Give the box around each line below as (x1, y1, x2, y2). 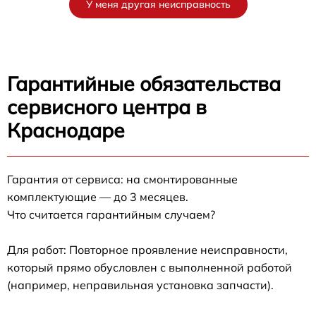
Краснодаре (7, 117, 125, 142)
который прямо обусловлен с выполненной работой (7, 260, 292, 274)
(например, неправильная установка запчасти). (7, 277, 274, 292)
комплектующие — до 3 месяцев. (7, 189, 188, 204)
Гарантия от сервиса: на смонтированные (7, 171, 238, 186)
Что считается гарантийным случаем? (7, 207, 215, 221)
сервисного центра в (7, 94, 207, 119)
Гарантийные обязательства (7, 71, 281, 96)
